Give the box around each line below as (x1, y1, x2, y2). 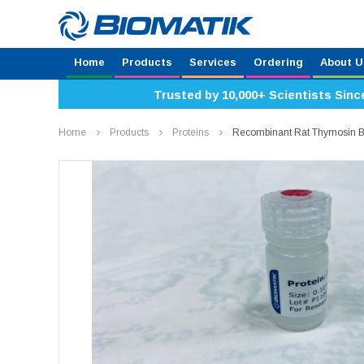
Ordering (253, 56, 303, 68)
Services (189, 56, 236, 68)
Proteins (172, 127, 209, 138)
